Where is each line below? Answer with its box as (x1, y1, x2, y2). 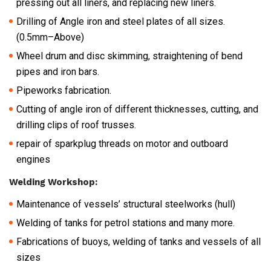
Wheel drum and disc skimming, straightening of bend (16, 50, 243, 62)
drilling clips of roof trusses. (16, 119, 136, 131)
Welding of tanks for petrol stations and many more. (16, 217, 235, 229)
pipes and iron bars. (16, 65, 99, 77)
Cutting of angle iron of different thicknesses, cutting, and (16, 103, 258, 115)
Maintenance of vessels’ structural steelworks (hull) (16, 198, 235, 210)
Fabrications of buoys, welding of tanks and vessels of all (16, 235, 261, 247)
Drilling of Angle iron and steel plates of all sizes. (16, 15, 225, 27)
